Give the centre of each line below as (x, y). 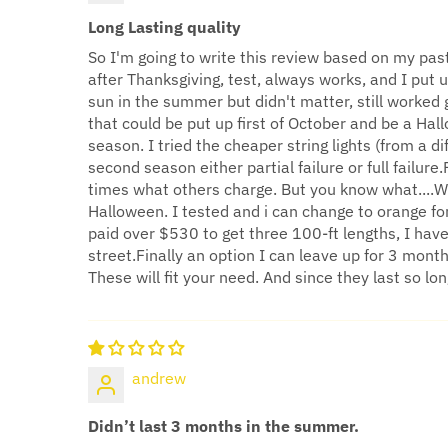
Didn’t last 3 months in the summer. (223, 425)
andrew (159, 377)
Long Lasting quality (164, 26)
